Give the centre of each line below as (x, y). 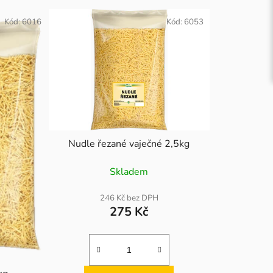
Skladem (129, 172)
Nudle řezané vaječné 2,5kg (129, 144)
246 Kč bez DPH (129, 198)
